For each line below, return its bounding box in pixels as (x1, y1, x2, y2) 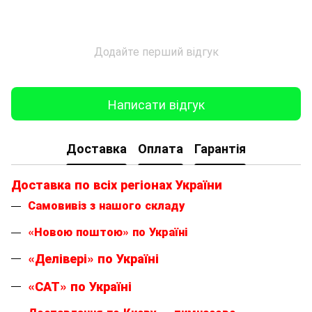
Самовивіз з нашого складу (28, 197, 185, 214)
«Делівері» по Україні (28, 249, 159, 268)
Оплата (138, 139, 183, 157)
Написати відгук (107, 94, 205, 113)
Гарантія (194, 139, 246, 157)
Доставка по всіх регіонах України (11, 175, 222, 194)
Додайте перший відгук (93, 43, 219, 60)
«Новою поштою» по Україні (28, 223, 187, 240)
